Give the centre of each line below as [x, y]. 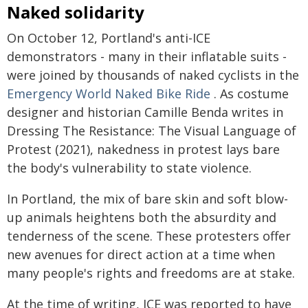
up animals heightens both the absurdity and [142, 217]
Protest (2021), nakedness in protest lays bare [143, 149]
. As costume [250, 93]
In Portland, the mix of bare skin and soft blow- [147, 198]
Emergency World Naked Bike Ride [109, 93]
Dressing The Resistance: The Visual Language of [152, 130]
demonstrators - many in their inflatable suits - [147, 56]
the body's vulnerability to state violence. [129, 167]
